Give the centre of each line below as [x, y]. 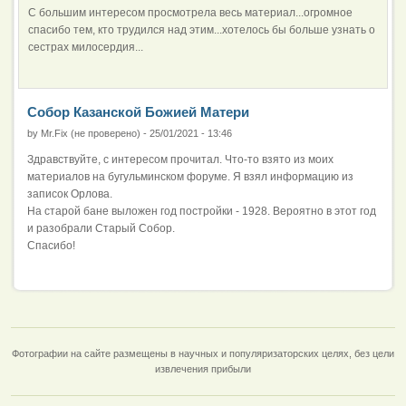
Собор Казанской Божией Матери [138, 111]
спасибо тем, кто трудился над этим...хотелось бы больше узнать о [202, 29]
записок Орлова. [70, 193]
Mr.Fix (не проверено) [91, 133]
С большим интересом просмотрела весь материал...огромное [190, 12]
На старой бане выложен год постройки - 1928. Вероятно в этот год [202, 211]
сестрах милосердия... [86, 47]
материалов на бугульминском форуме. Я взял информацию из [190, 176]
